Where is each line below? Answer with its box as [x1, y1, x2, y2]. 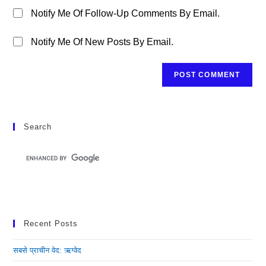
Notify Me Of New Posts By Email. [31, 37, 174, 47]
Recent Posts [24, 219, 78, 228]
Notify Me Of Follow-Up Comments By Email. [31, 8, 220, 18]
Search [24, 122, 52, 131]
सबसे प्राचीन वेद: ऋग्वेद [13, 246, 82, 255]
